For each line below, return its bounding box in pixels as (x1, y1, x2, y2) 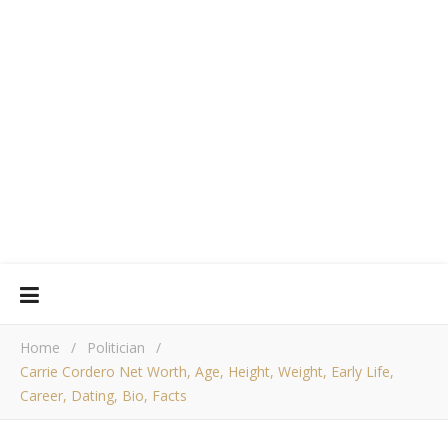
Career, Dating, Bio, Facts (20, 386, 187, 405)
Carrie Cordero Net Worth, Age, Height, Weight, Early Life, (20, 362, 394, 381)
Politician (87, 338, 145, 357)
